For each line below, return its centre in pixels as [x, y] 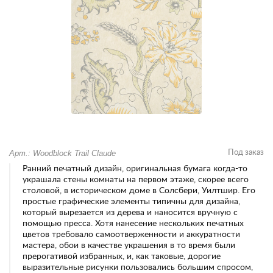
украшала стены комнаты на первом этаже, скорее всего [136, 180]
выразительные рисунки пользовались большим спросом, [138, 268]
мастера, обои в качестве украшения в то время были [129, 246]
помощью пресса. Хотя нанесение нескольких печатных [133, 224]
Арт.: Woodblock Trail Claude [62, 153]
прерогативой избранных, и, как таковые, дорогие [122, 257]
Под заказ [246, 153]
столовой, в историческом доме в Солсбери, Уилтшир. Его [139, 191]
